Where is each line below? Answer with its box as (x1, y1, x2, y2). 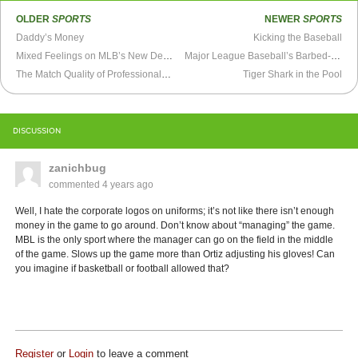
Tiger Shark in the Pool (242, 68, 342, 80)
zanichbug (49, 161, 107, 174)
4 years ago (102, 178, 154, 190)
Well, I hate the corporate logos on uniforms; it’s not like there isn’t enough (15, 205, 335, 217)
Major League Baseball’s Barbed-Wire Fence (331, 50, 341, 62)
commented (49, 178, 103, 190)
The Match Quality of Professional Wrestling (161, 68, 172, 80)
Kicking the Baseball (253, 31, 342, 43)
